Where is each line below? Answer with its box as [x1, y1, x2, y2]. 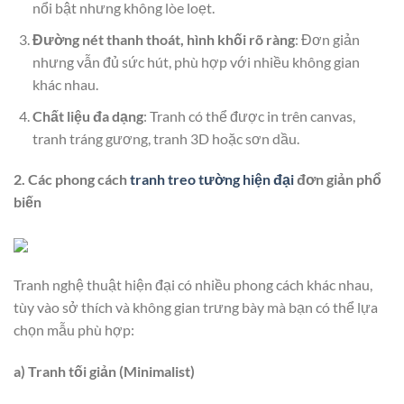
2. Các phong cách [14, 170, 127, 188]
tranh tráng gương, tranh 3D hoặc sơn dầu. [32, 129, 299, 147]
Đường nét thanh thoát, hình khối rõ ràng [32, 30, 295, 48]
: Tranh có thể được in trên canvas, [142, 106, 355, 124]
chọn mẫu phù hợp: [14, 320, 134, 338]
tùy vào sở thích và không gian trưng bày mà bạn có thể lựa [14, 298, 378, 316]
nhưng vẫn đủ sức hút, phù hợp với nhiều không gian [32, 52, 360, 70]
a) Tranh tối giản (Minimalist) [14, 362, 195, 380]
